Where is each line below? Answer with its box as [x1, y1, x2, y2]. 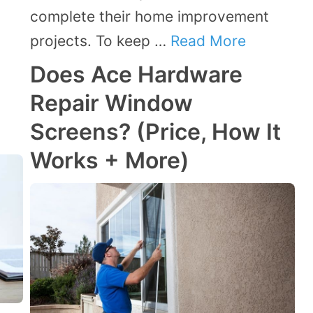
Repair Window [30, 89, 193, 117]
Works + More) [30, 146, 189, 174]
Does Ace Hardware [30, 60, 242, 88]
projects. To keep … [30, 31, 170, 50]
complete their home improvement [30, 7, 269, 25]
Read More [170, 31, 246, 50]
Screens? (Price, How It [30, 117, 281, 145]
